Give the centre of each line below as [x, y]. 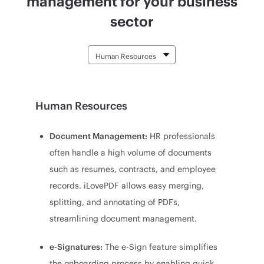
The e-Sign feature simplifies [160, 246]
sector [132, 21]
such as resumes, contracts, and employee [133, 169]
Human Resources [82, 105]
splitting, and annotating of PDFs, [115, 202]
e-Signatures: [76, 246]
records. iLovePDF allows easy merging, [127, 185]
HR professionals [181, 136]
